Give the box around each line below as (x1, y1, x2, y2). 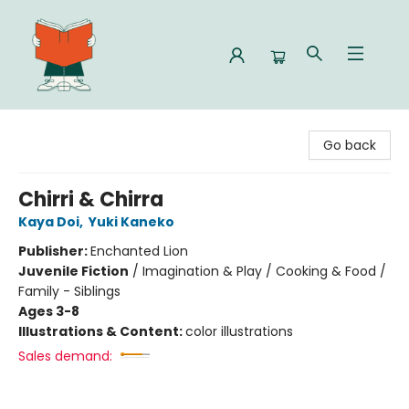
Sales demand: (18, 347, 112, 365)
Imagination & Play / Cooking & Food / (142, 262, 386, 280)
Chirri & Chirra (18, 185, 163, 214)
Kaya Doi (18, 213, 79, 231)
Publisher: (18, 242, 90, 260)
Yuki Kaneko (89, 213, 174, 231)
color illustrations (185, 322, 293, 341)
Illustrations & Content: (18, 322, 185, 341)
